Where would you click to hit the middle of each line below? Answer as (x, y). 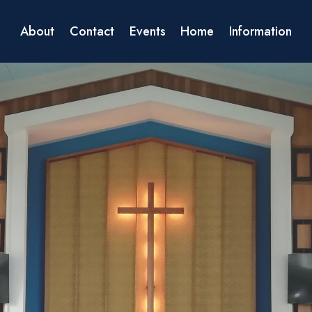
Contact (92, 31)
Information (260, 31)
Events (147, 31)
